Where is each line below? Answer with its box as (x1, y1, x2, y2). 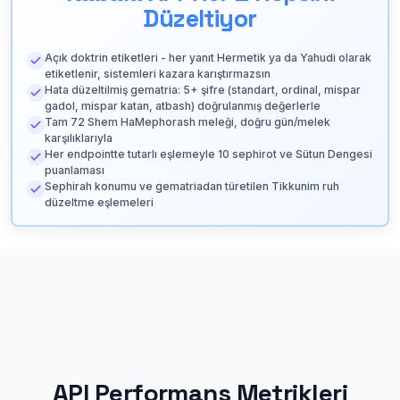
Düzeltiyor (143, 3, 257, 34)
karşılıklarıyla (45, 130, 112, 145)
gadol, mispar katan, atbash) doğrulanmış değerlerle (45, 98, 321, 112)
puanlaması (45, 162, 104, 177)
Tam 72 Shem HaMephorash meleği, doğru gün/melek (45, 114, 330, 129)
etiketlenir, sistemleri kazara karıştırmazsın (45, 66, 271, 80)
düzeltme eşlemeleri (45, 195, 154, 209)
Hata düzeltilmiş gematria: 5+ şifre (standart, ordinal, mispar (45, 82, 361, 96)
